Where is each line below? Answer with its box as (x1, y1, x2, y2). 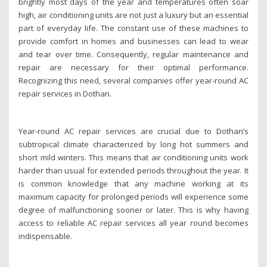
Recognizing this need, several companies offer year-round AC (18, 75, 249, 86)
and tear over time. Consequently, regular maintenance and (18, 49, 249, 60)
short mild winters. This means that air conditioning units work (18, 151, 249, 163)
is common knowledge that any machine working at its (18, 178, 249, 189)
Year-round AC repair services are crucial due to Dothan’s (18, 125, 249, 136)
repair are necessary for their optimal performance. (18, 62, 249, 73)
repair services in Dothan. (18, 88, 112, 100)
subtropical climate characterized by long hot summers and (18, 138, 249, 150)
